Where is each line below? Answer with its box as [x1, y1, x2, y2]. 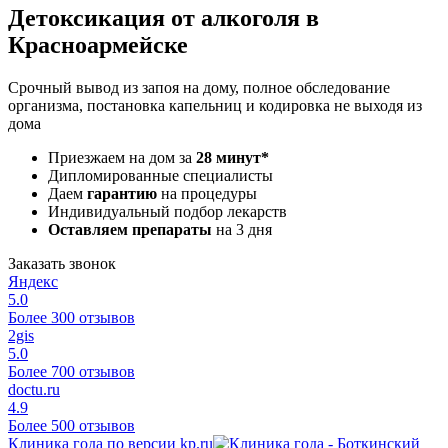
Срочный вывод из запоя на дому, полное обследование [8, 78, 390, 96]
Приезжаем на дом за [48, 148, 196, 166]
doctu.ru [8, 380, 60, 398]
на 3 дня [212, 220, 272, 238]
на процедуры [157, 184, 257, 202]
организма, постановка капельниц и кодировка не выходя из [8, 96, 422, 114]
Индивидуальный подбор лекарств [48, 202, 287, 220]
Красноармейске [8, 31, 188, 58]
